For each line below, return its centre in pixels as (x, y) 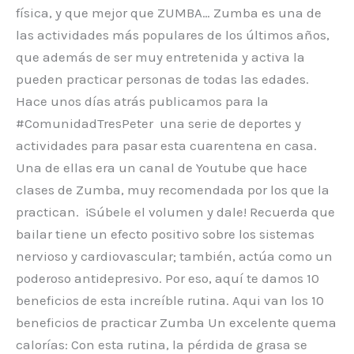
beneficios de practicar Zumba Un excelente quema (176, 322)
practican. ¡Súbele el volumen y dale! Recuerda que (175, 211)
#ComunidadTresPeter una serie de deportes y (158, 123)
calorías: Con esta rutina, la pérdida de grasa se (162, 344)
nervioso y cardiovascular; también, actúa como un (174, 256)
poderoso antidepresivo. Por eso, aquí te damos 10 (168, 278)
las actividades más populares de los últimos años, (173, 34)
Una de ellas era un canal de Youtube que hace (162, 167)
